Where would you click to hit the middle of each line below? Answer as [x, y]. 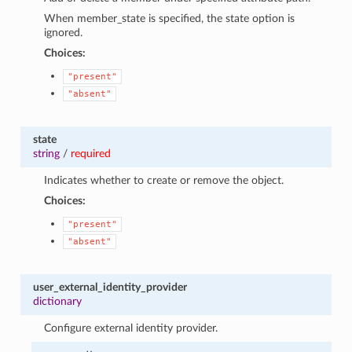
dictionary [57, 301]
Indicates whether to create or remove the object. [164, 180]
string [46, 153]
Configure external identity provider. [131, 328]
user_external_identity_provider [110, 287]
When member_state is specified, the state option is [170, 18]
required [90, 153]
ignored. [64, 32]
